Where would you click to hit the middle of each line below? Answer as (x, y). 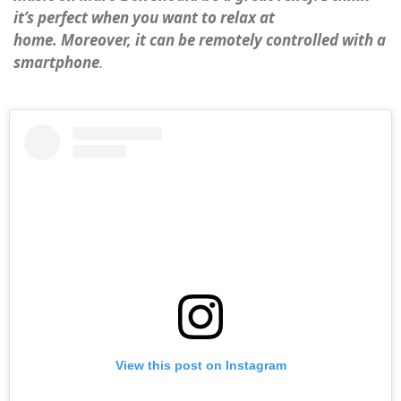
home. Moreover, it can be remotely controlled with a (200, 40)
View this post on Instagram (200, 365)
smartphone (56, 63)
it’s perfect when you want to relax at (144, 18)
